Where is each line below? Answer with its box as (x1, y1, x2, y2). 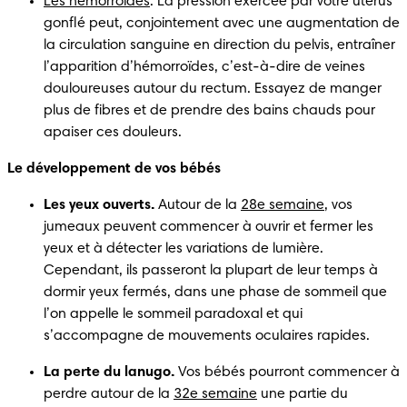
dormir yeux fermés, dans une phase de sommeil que (44, 284, 387, 300)
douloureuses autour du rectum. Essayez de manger (44, 81, 382, 96)
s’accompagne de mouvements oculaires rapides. (44, 328, 377, 343)
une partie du (257, 386, 348, 402)
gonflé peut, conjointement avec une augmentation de (44, 15, 400, 31)
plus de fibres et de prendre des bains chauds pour (44, 103, 375, 118)
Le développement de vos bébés (7, 161, 221, 176)
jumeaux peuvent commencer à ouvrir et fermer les (44, 219, 373, 234)
